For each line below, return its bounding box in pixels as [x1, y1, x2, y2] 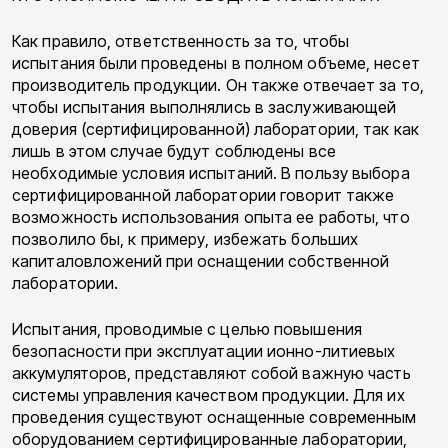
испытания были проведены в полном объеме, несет [12, 52, 420, 73]
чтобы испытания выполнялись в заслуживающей [12, 96, 397, 117]
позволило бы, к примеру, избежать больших [12, 228, 359, 249]
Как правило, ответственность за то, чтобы [12, 30, 350, 51]
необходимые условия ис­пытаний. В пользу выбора [12, 162, 410, 183]
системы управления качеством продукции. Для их [12, 384, 405, 405]
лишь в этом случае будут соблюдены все [12, 140, 336, 161]
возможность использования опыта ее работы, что [12, 206, 410, 227]
